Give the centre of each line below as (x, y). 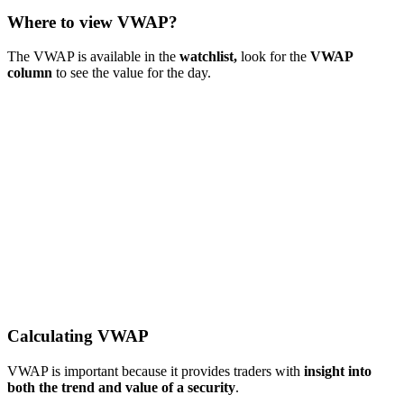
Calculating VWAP (78, 336)
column (32, 73)
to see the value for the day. (133, 73)
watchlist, (210, 57)
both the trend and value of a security (121, 387)
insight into (338, 371)
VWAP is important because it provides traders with (156, 371)
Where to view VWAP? (92, 22)
